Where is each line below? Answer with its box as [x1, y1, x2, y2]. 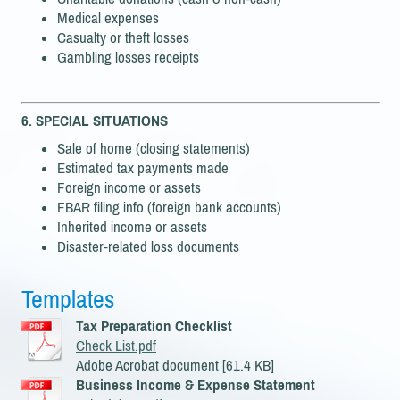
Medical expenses [57, 9, 159, 28]
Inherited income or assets [57, 217, 207, 236]
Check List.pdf [76, 337, 156, 355]
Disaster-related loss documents [57, 237, 239, 255]
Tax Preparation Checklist [76, 317, 232, 336]
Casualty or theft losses [57, 29, 189, 47]
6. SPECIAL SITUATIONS [21, 112, 168, 130]
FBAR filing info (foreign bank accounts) [57, 197, 281, 216]
